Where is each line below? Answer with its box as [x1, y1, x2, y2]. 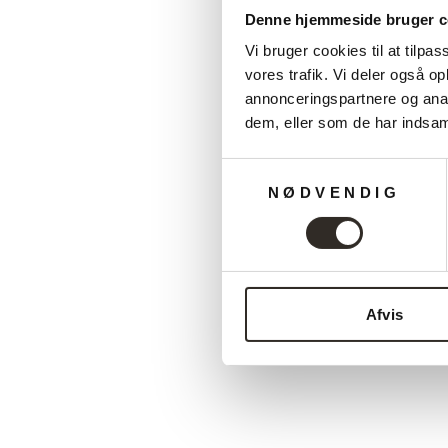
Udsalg [289, 241, 333, 257]
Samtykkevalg [221, 160, 317, 178]
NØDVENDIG [267, 184, 401, 202]
